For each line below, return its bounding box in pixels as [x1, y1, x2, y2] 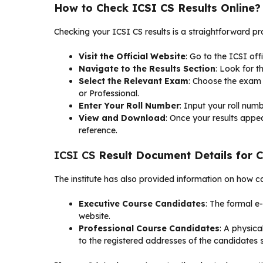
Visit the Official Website [79, 51, 186, 62]
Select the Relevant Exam [79, 76, 188, 86]
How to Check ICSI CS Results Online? [54, 1, 261, 15]
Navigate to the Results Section [79, 63, 215, 74]
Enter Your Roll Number [79, 100, 180, 111]
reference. [79, 125, 117, 136]
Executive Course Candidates [79, 198, 205, 209]
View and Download [79, 113, 166, 123]
